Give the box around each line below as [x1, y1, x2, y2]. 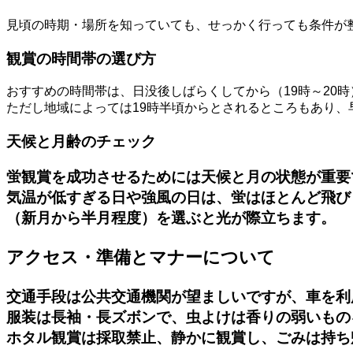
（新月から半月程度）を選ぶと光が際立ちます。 [6, 209, 336, 226]
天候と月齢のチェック [6, 133, 156, 150]
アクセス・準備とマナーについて [6, 247, 275, 267]
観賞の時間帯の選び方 [6, 50, 156, 67]
